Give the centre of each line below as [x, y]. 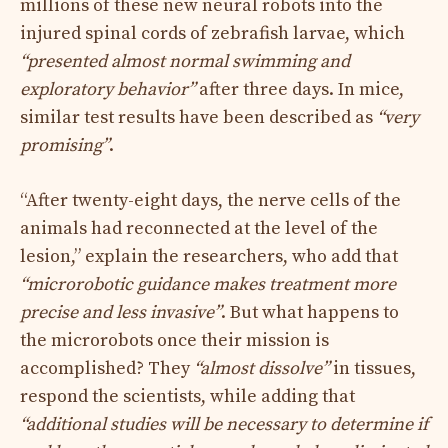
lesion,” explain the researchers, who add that [209, 256]
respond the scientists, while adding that [187, 396]
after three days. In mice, [299, 89]
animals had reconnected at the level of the [199, 228]
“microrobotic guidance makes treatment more [208, 284]
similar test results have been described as [198, 117]
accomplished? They [107, 368]
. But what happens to [310, 312]
